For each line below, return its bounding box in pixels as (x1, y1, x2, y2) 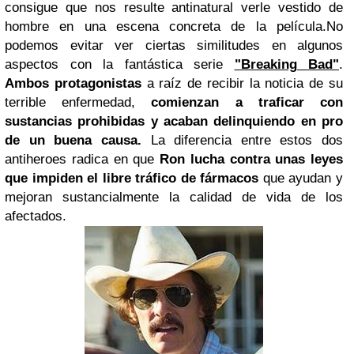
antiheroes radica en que (5, 151, 160, 167)
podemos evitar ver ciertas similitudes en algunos (5, 37, 343, 53)
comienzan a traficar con (151, 94, 344, 110)
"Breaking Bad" (234, 56, 339, 72)
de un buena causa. (5, 132, 151, 148)
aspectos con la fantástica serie (5, 56, 235, 72)
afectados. (5, 208, 70, 224)
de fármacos (180, 170, 259, 186)
